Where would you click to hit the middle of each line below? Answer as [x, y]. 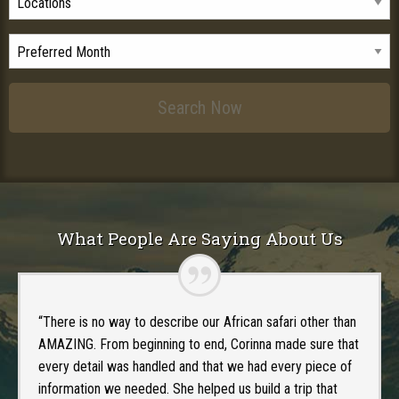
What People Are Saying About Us [199, 239]
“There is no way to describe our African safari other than [197, 322]
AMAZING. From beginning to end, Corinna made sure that [199, 345]
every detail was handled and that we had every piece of [195, 367]
